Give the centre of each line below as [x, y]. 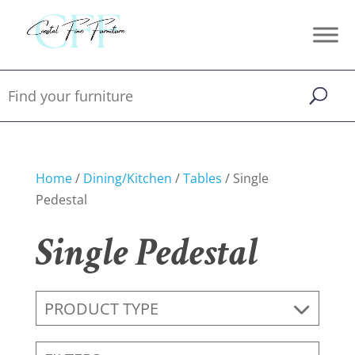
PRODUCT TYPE [101, 308]
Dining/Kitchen [127, 178]
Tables [202, 178]
